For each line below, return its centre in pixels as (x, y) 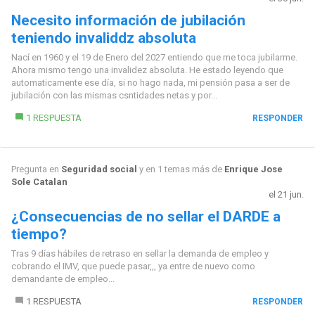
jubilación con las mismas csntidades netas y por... (114, 95)
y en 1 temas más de (180, 169)
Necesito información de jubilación (128, 20)
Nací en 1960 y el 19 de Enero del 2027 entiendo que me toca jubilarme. (154, 57)
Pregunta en (36, 169)
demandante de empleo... (63, 279)
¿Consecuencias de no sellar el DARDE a (146, 217)
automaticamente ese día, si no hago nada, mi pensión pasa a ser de (150, 83)
